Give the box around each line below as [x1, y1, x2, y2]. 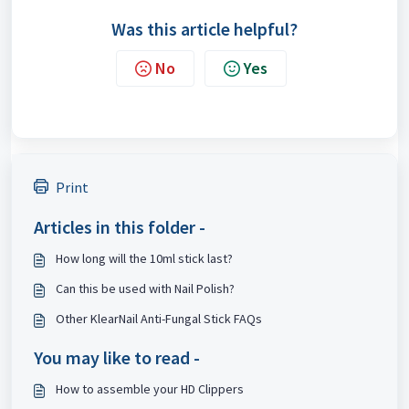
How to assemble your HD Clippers [56, 381, 244, 397]
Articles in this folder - [34, 215, 205, 238]
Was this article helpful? [111, 17, 298, 40]
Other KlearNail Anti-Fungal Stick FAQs [56, 310, 262, 327]
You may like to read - [34, 346, 200, 369]
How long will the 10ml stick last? [56, 250, 233, 267]
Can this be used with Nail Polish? [56, 280, 235, 297]
